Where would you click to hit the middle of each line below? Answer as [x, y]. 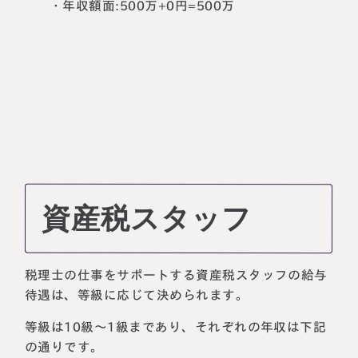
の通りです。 [65, 347]
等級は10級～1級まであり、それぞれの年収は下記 [176, 327]
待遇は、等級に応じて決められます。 [137, 294]
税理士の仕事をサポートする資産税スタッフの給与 [177, 274]
